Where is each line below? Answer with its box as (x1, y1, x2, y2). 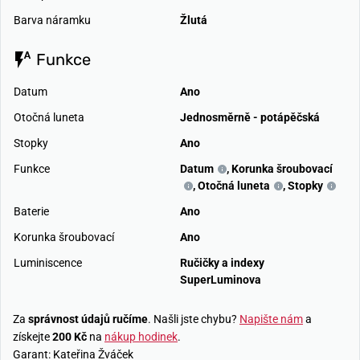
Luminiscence (14, 256, 82, 270)
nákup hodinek (104, 330, 178, 344)
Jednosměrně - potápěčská (180, 111, 320, 125)
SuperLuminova (180, 273, 261, 287)
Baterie (14, 205, 49, 219)
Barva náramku (14, 14, 91, 27)
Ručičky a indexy (180, 256, 264, 270)
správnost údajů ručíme (28, 313, 148, 326)
